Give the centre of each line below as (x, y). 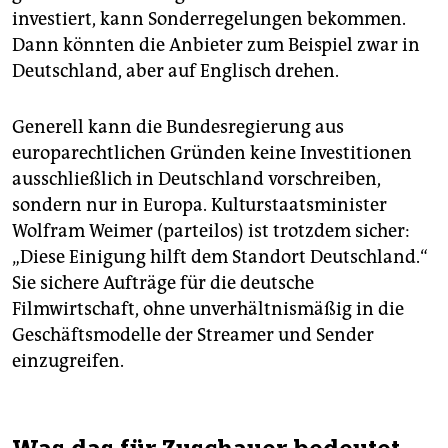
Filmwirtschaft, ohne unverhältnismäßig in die (208, 309)
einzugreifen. (68, 361)
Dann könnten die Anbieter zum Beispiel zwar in (216, 45)
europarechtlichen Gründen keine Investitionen (212, 153)
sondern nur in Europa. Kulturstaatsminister (199, 205)
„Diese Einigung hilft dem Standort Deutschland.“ (220, 257)
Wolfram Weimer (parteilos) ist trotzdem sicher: (211, 231)
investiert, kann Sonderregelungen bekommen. (209, 19)
